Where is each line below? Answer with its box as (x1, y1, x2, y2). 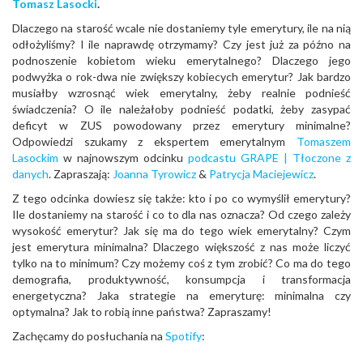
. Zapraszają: (49, 167, 113, 181)
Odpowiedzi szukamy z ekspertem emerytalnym (12, 135, 297, 148)
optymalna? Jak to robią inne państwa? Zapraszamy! (12, 305, 271, 318)
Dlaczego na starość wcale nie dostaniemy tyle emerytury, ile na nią (12, 21, 351, 35)
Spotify (165, 329, 202, 343)
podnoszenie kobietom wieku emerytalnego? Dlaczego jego (12, 53, 351, 67)
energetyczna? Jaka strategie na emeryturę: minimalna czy (12, 288, 351, 302)
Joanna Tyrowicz (113, 167, 196, 181)
